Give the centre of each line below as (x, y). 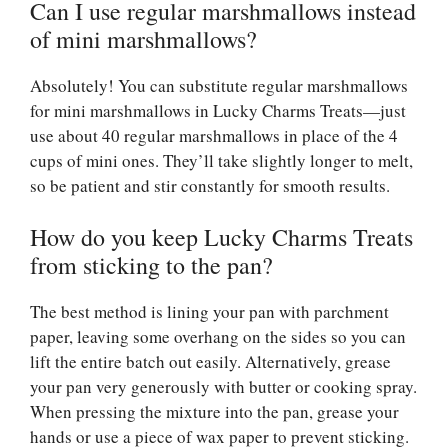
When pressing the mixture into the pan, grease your (214, 412)
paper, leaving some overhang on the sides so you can (218, 337)
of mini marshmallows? (143, 38)
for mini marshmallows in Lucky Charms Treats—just (218, 110)
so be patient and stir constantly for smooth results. (210, 185)
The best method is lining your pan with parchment (209, 312)
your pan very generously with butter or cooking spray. (223, 387)
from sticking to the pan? (151, 265)
